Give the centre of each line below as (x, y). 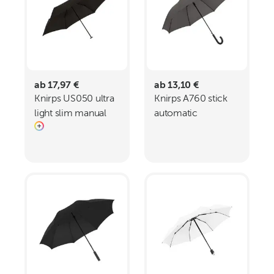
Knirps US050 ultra (74, 99)
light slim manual (70, 114)
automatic (176, 114)
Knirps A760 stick (191, 99)
